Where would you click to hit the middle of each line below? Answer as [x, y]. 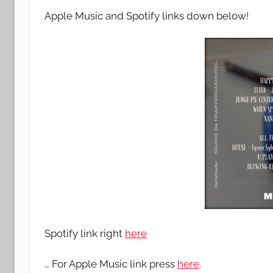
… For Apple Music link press [111, 264]
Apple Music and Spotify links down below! [147, 16]
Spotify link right [85, 233]
